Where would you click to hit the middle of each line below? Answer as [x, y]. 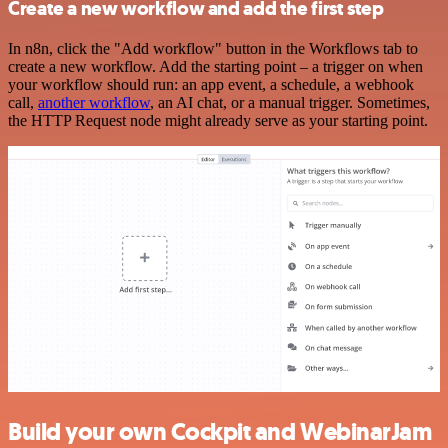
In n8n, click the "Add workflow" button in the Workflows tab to [213, 48]
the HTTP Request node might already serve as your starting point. [218, 120]
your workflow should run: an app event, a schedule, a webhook [211, 84]
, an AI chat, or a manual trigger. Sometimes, [290, 102]
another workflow [94, 102]
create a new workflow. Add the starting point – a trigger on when [215, 66]
